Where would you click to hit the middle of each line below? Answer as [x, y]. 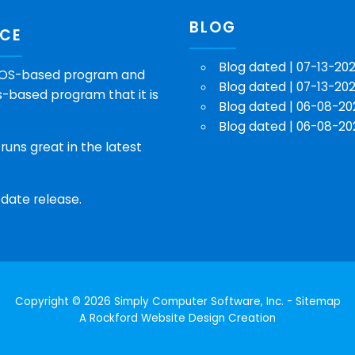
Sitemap [318, 301]
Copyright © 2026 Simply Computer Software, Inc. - [155, 301]
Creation [250, 318]
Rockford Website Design [157, 318]
